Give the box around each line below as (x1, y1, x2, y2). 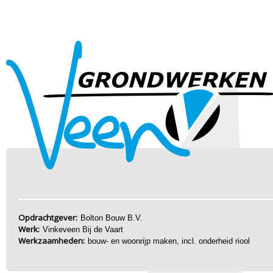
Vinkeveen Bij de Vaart (43, 225, 123, 234)
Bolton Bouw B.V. (80, 213, 143, 222)
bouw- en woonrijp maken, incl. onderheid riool (88, 236, 250, 246)
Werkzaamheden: (18, 235, 85, 246)
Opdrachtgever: (18, 212, 77, 223)
